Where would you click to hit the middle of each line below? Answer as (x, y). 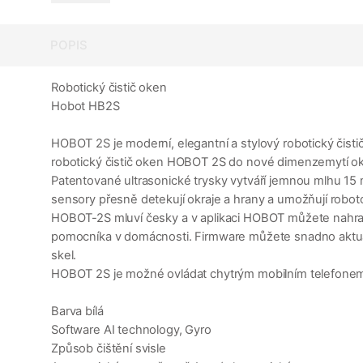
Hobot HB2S (85, 107)
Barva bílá (77, 312)
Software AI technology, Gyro (131, 330)
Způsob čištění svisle (109, 349)
